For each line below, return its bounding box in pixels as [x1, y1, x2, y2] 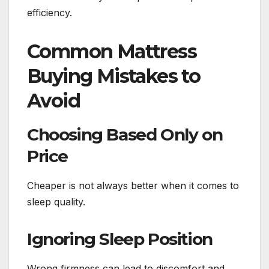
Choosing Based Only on [27, 124, 223, 145]
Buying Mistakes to [27, 64, 201, 88]
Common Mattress [27, 40, 196, 64]
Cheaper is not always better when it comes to [27, 180, 239, 192]
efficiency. [27, 7, 72, 19]
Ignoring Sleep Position [27, 229, 213, 250]
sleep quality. [27, 196, 85, 208]
